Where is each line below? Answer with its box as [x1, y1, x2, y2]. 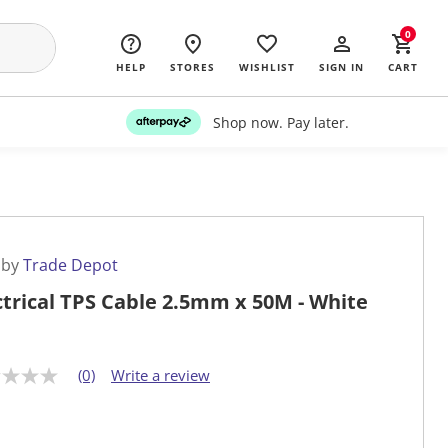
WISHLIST [239, 60, 295, 74]
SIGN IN [319, 60, 364, 74]
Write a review [111, 365, 210, 386]
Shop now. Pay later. [212, 112, 349, 132]
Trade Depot [23, 254, 118, 277]
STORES [170, 60, 215, 74]
